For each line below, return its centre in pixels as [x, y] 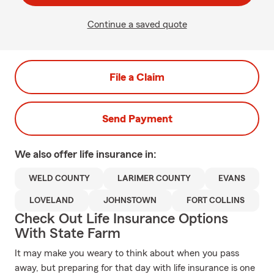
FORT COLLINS [215, 201]
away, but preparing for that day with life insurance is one [135, 268]
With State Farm [68, 234]
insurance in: [126, 154]
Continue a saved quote [137, 24]
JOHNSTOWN [130, 201]
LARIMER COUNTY [154, 179]
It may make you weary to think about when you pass [127, 253]
